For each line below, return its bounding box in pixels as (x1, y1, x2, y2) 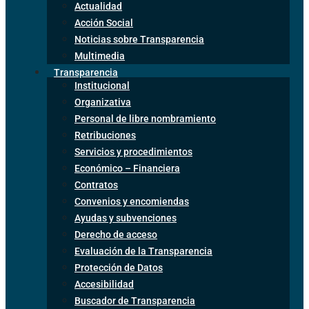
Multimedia (74, 50, 125, 61)
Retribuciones (74, 129, 136, 141)
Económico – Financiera (74, 162, 180, 174)
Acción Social (74, 17, 133, 28)
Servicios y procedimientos (74, 146, 192, 157)
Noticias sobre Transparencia (74, 33, 204, 45)
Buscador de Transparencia (74, 295, 195, 306)
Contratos (74, 179, 118, 190)
